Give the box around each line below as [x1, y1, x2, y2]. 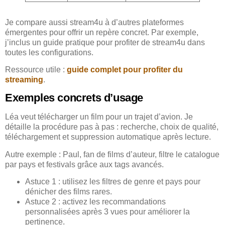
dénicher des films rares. [25, 187, 112, 196]
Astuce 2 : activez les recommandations [25, 197, 166, 206]
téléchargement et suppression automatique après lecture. [5, 133, 211, 142]
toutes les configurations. [5, 48, 93, 57]
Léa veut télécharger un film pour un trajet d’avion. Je [5, 113, 193, 122]
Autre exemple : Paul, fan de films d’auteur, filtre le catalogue [5, 150, 219, 159]
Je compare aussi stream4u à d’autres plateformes [5, 18, 184, 27]
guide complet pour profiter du [67, 65, 183, 74]
